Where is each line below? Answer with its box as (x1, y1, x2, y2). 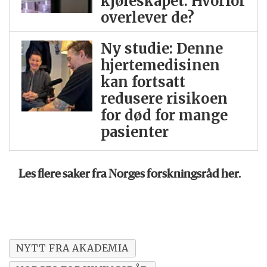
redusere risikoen (100, 90, 228, 108)
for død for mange (100, 107, 228, 125)
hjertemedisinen (100, 57, 220, 74)
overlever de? (100, 8, 194, 26)
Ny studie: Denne (100, 40, 223, 58)
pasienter (100, 123, 169, 141)
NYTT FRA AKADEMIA (16, 241, 129, 254)
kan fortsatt (100, 73, 185, 91)
